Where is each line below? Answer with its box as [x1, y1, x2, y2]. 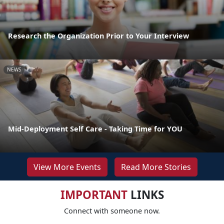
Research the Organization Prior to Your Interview [8, 30, 189, 40]
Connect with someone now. [64, 205, 160, 215]
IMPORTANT [60, 186, 127, 202]
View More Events [33, 161, 101, 172]
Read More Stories [120, 161, 191, 172]
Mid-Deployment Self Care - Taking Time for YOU [8, 123, 182, 133]
